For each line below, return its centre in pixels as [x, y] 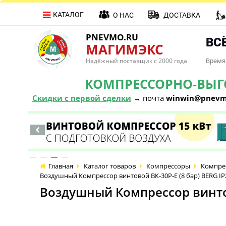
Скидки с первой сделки [82, 98]
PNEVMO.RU [112, 37]
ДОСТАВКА [182, 15]
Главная [61, 166]
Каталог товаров [110, 166]
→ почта [149, 98]
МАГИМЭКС [125, 49]
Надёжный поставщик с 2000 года [136, 61]
